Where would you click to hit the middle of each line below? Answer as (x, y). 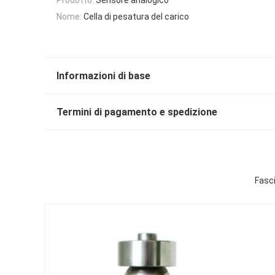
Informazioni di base (103, 76)
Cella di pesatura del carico (136, 16)
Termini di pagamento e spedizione (137, 112)
